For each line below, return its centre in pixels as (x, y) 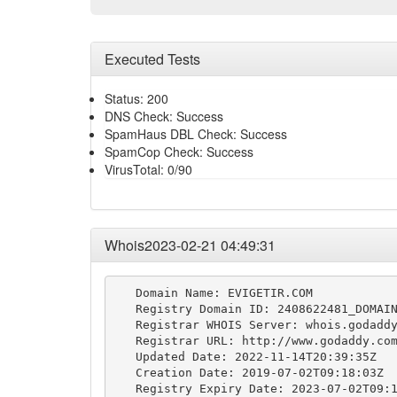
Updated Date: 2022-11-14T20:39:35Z (245, 356)
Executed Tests (152, 59)
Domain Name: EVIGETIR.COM (213, 292)
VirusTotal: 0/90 (148, 169)
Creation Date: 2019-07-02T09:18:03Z (249, 372)
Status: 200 (136, 98)
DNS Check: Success (164, 116)
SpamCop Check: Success (179, 152)
